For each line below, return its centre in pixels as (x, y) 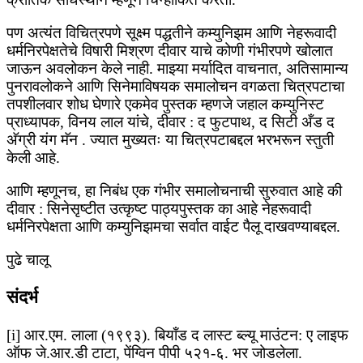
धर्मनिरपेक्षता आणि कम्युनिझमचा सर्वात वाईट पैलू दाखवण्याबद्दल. (173, 227)
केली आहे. (33, 158)
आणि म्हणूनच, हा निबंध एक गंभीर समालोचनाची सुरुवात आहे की (174, 191)
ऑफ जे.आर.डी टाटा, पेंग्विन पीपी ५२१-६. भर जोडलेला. (154, 352)
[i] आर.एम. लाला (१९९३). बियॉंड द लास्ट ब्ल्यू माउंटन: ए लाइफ (177, 335)
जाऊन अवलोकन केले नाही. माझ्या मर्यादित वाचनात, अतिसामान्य (177, 69)
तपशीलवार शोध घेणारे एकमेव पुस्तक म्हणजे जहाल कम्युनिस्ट (165, 105)
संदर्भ (22, 297)
